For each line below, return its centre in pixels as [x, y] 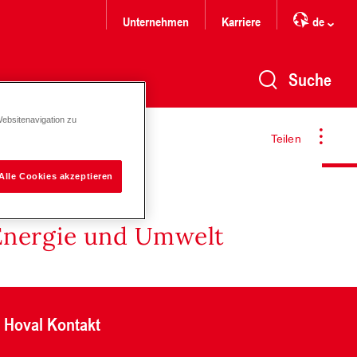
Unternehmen [156, 21]
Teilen [286, 138]
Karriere [241, 21]
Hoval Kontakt [53, 324]
